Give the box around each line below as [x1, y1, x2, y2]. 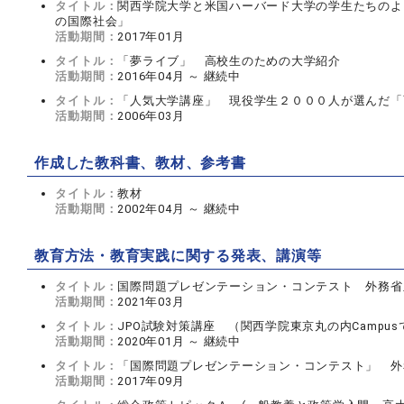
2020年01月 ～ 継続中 [117, 335, 241, 348]
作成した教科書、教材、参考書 [34, 155, 246, 170]
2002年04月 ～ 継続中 [117, 202, 241, 216]
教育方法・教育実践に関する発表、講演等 [34, 248, 322, 263]
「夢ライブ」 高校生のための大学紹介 [117, 54, 341, 68]
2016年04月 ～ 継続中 [117, 69, 241, 83]
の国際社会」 [55, 14, 131, 28]
